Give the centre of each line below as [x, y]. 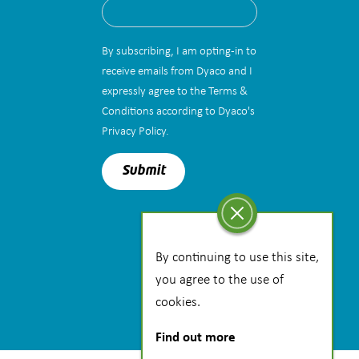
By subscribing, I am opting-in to [179, 50]
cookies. [178, 301]
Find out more [196, 336]
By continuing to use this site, [237, 256]
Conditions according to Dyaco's [178, 110]
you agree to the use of [220, 278]
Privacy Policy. [135, 130]
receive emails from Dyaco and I [177, 70]
